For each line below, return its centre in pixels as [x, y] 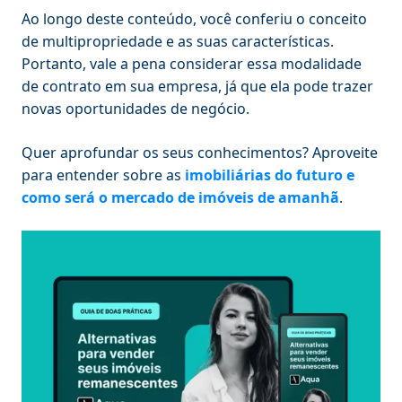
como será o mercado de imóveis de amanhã [180, 197]
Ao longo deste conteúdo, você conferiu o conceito [194, 18]
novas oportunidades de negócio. [137, 108]
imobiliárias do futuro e [270, 175]
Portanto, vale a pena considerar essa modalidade [192, 63]
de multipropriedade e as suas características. [178, 41]
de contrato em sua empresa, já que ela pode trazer [197, 86]
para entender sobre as [103, 175]
